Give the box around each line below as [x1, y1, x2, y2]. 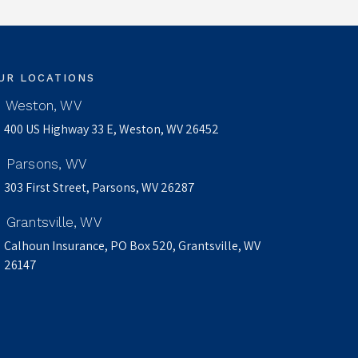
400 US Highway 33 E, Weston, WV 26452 [4, 121, 220, 138]
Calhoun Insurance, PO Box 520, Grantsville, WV [4, 237, 261, 255]
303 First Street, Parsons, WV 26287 [4, 179, 196, 197]
